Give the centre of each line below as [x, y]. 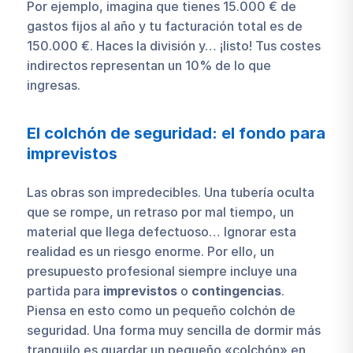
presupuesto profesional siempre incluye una [162, 271]
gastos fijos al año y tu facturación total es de [164, 26]
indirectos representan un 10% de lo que [149, 65]
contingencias [236, 290]
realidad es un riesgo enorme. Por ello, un [150, 251]
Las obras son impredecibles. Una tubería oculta [170, 192]
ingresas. [53, 85]
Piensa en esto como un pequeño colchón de [161, 310]
